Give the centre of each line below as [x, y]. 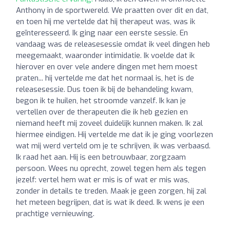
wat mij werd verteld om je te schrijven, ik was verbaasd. [113, 146]
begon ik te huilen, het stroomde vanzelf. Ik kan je [101, 100]
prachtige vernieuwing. [55, 213]
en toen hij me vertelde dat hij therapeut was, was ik [106, 21]
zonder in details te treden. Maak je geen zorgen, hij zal [111, 191]
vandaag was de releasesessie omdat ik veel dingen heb [113, 44]
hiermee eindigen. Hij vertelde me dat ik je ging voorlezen [114, 134]
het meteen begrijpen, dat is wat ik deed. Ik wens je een [110, 202]
